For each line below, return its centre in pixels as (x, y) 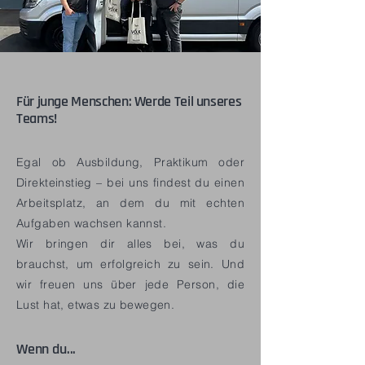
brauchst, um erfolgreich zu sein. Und (130, 264)
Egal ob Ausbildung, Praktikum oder (130, 162)
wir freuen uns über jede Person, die (130, 284)
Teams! (37, 119)
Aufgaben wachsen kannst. (92, 223)
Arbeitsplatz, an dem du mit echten (130, 203)
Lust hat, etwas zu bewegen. (96, 305)
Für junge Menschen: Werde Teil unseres (129, 102)
